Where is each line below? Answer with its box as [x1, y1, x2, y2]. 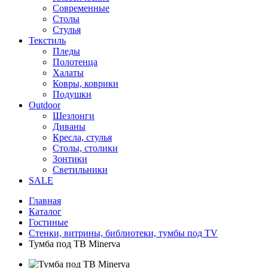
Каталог [29, 206, 62, 217]
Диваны [53, 121, 86, 132]
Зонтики [53, 154, 87, 164]
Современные [53, 3, 109, 13]
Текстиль [29, 35, 66, 45]
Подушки [53, 89, 92, 99]
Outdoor [29, 100, 60, 110]
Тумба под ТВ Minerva [29, 239, 120, 249]
